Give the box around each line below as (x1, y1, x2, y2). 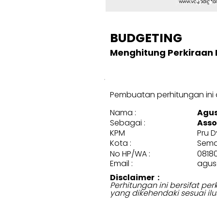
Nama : (110, 107, 136, 118)
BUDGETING (110, 30, 182, 46)
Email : (110, 158, 133, 169)
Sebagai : (110, 117, 145, 128)
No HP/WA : (110, 148, 150, 159)
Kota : (110, 138, 131, 149)
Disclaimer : (110, 172, 159, 183)
